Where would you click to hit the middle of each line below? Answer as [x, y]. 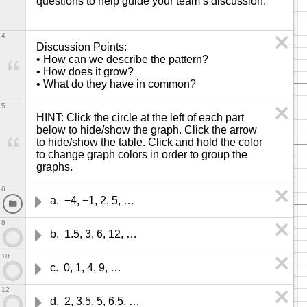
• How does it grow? [85, 72]
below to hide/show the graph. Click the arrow [147, 130]
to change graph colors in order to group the [142, 155]
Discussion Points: [83, 47]
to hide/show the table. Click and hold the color [149, 142]
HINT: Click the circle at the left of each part [140, 118]
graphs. [54, 167]
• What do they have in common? [116, 84]
